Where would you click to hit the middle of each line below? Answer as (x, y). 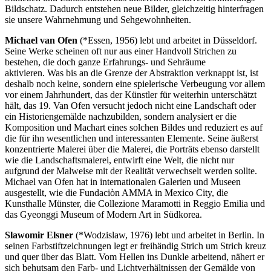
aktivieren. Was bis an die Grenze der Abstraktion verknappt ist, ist (132, 73)
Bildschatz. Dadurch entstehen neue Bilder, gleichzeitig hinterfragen (134, 8)
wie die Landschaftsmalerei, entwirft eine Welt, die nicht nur (119, 160)
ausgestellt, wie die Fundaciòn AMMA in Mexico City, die (116, 192)
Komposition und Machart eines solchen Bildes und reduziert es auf (134, 127)
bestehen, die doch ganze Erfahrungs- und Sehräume (105, 62)
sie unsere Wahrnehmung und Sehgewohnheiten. (99, 19)
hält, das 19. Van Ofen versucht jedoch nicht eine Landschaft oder (130, 105)
